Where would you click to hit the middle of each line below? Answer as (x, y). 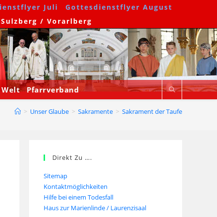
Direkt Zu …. (72, 157)
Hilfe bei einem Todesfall (78, 197)
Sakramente (95, 111)
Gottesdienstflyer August (119, 7)
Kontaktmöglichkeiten (76, 186)
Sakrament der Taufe (152, 111)
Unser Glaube (49, 111)
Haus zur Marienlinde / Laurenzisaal (95, 208)
